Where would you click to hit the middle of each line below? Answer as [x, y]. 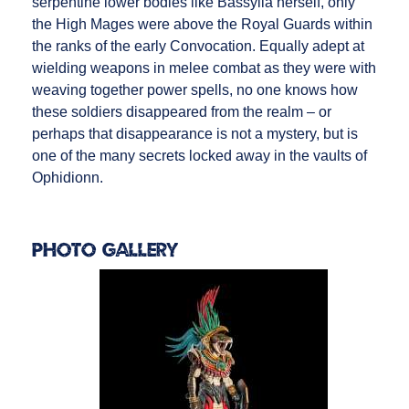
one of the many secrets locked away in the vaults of [199, 156]
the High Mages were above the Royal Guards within [202, 24]
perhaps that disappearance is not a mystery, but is [194, 134]
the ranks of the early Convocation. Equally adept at [198, 46]
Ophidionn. [67, 178]
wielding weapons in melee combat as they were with [204, 68]
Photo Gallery [104, 249]
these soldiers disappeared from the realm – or [181, 112]
